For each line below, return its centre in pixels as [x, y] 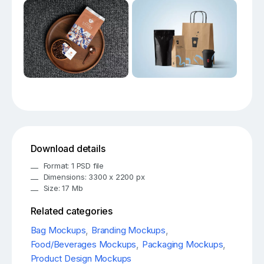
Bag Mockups [58, 230]
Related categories [72, 211]
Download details [68, 148]
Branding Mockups [128, 230]
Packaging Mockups [182, 244]
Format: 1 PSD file [74, 165]
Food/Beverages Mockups [83, 244]
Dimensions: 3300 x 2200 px [94, 176]
